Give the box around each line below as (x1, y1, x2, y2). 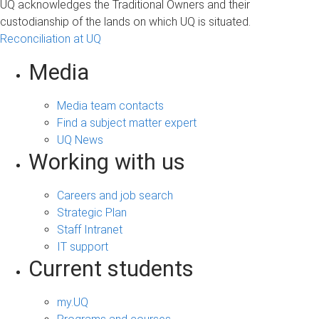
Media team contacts (57, 98, 164, 113)
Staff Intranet (57, 222, 122, 236)
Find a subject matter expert (57, 115, 197, 130)
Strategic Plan (57, 205, 127, 219)
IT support (57, 239, 108, 253)
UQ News (57, 132, 103, 147)
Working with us (28, 148, 185, 175)
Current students (28, 255, 194, 282)
